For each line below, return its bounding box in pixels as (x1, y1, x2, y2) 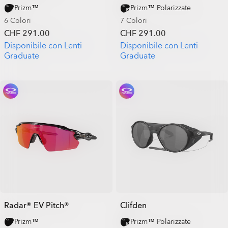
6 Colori (4, 16, 31, 25)
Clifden (120, 199, 147, 211)
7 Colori (120, 16, 147, 25)
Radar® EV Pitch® (4, 199, 69, 211)
